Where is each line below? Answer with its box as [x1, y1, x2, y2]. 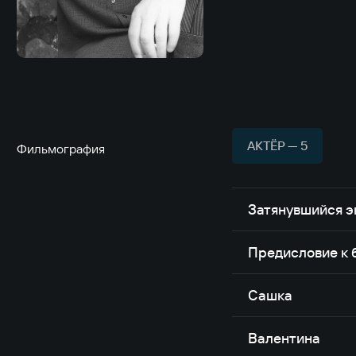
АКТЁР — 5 [247, 137, 308, 153]
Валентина [248, 328, 321, 347]
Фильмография [17, 140, 105, 157]
